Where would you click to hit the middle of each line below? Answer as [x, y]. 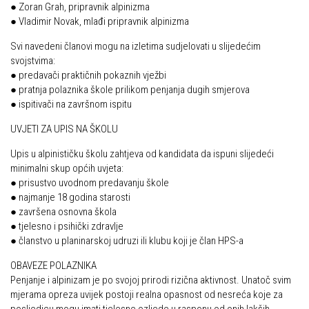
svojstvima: [33, 61]
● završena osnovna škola [63, 212]
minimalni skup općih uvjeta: [67, 168]
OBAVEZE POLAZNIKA [53, 266]
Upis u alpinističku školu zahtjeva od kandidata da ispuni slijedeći [142, 154]
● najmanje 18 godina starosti [70, 197]
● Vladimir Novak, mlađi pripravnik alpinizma [100, 21]
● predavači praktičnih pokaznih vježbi [88, 75]
